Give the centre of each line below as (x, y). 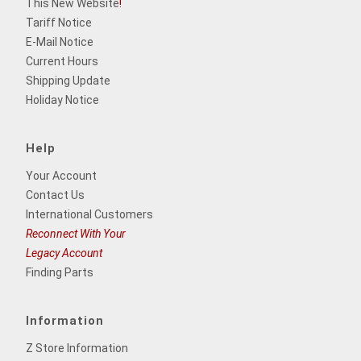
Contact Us (55, 195)
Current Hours (62, 61)
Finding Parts (60, 272)
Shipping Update (68, 80)
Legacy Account (64, 253)
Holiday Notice (62, 100)
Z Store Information (77, 348)
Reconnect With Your (76, 233)
